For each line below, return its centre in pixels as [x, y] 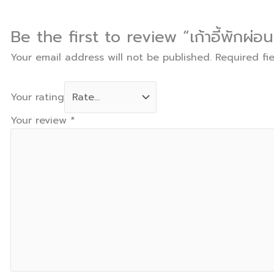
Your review [40, 121]
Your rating [37, 98]
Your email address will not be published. [111, 58]
